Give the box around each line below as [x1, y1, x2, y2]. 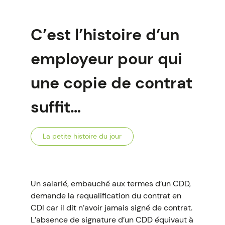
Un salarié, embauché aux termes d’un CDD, [30, 178, 191, 189]
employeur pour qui [30, 48, 182, 69]
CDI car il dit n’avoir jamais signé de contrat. [30, 202, 192, 213]
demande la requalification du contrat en [30, 190, 181, 201]
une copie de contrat [30, 72, 192, 93]
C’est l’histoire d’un [30, 24, 179, 45]
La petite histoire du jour [42, 132, 122, 141]
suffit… [30, 96, 81, 118]
